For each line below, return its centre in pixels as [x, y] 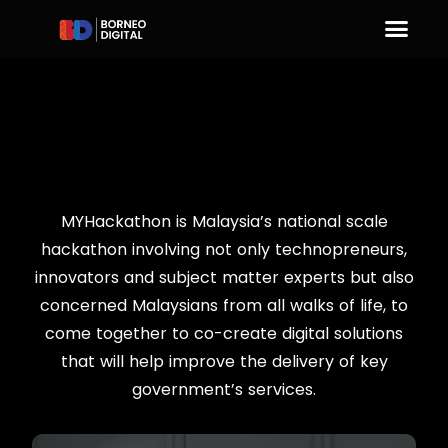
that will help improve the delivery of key [224, 361]
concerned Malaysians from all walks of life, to [224, 305]
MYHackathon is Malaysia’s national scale [224, 221]
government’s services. [224, 389]
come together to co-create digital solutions [224, 333]
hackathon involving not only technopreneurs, [224, 249]
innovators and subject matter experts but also [224, 277]
